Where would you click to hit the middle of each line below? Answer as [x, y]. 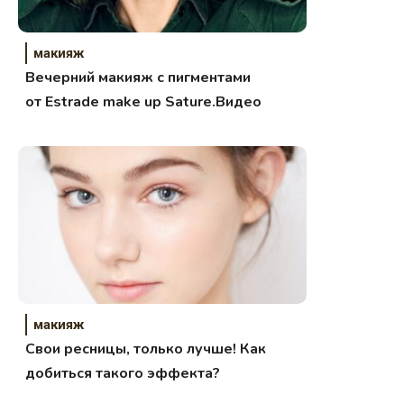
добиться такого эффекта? [123, 373]
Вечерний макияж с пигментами [138, 77]
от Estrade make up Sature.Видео [144, 101]
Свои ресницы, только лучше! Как [146, 349]
